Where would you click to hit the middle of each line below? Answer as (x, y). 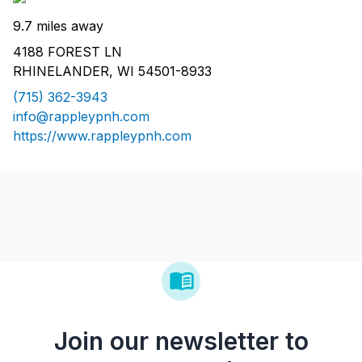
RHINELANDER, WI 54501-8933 (112, 72)
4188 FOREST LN (67, 52)
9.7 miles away (58, 26)
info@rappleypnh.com (81, 117)
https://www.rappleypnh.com (102, 136)
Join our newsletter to (181, 341)
